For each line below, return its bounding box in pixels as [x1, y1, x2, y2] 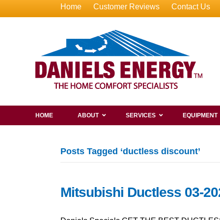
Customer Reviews [93, 2, 160, 11]
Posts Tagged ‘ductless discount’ [60, 146, 200, 156]
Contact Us [171, 2, 210, 11]
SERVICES [126, 112, 156, 119]
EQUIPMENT [183, 112, 218, 119]
